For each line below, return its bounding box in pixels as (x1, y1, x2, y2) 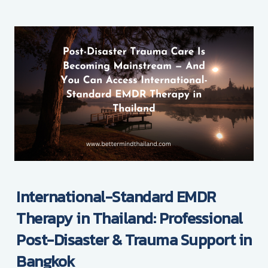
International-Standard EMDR (16, 184, 216, 208)
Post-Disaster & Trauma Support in (16, 227, 252, 251)
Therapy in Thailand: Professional (16, 206, 243, 230)
